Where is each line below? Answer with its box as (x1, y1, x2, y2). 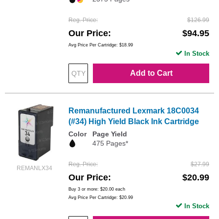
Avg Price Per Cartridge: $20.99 (68, 195, 133, 200)
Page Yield (92, 130, 127, 138)
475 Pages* (92, 139, 128, 148)
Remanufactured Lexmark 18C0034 (68, 107, 199, 115)
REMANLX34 (16, 165, 52, 172)
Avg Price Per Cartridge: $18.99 (68, 43, 133, 48)
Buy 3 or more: (68, 187, 100, 192)
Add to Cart (130, 69, 173, 78)
